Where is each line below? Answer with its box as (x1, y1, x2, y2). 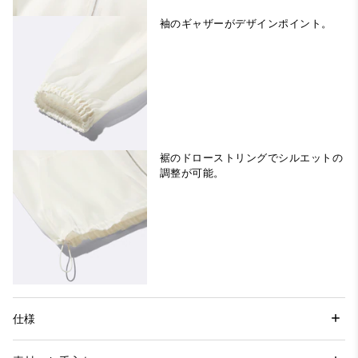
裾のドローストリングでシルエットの (160, 152, 344, 165)
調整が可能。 (160, 167, 225, 180)
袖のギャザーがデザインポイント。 (160, 18, 332, 30)
